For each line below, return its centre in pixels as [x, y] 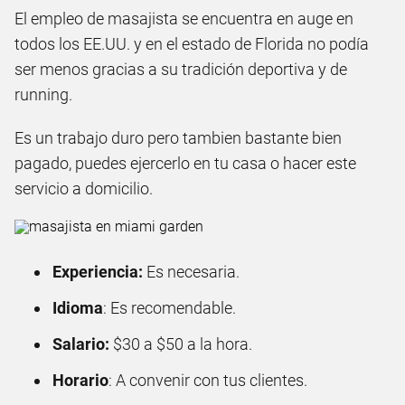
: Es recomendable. [170, 307]
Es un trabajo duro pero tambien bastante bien [178, 137]
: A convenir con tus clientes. [208, 380]
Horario [80, 380]
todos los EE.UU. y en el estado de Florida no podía [192, 43]
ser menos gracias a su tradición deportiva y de [181, 69]
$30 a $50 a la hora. [183, 344]
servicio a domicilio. [84, 188]
